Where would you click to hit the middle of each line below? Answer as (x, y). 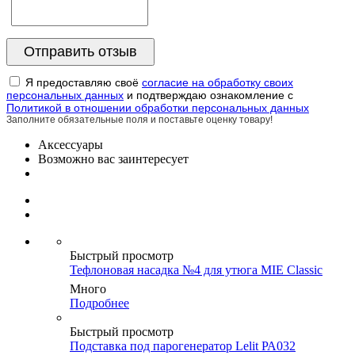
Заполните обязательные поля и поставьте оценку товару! (139, 120)
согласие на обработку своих (218, 83)
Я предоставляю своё (84, 83)
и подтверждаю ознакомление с (208, 95)
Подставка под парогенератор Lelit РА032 (183, 346)
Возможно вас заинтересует (113, 159)
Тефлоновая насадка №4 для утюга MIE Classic (196, 270)
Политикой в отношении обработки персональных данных (158, 108)
